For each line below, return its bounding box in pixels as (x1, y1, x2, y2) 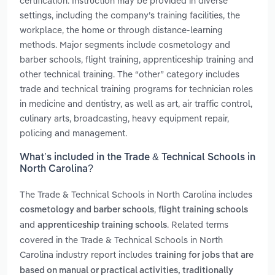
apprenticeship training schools (37, 221, 167, 230)
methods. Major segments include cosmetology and (20, 38, 230, 50)
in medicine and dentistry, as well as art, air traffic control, (20, 97, 252, 109)
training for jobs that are (155, 251, 254, 260)
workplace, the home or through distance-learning (20, 23, 223, 36)
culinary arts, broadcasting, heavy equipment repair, (20, 112, 229, 124)
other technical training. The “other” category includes (20, 68, 239, 80)
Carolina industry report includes (20, 249, 155, 261)
